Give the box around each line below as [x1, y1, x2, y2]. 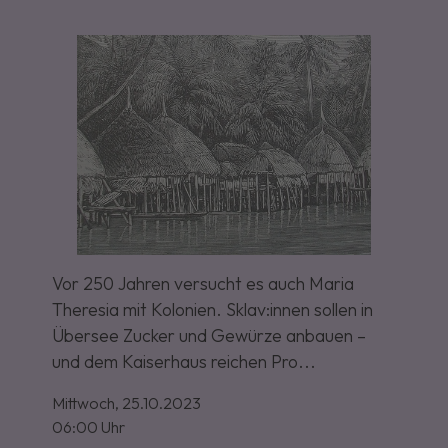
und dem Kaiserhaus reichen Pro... [52, 350, 317, 374]
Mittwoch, [52, 393, 120, 414]
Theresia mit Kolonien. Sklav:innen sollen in [52, 298, 374, 322]
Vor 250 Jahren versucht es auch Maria [52, 272, 355, 296]
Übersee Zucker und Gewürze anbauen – [52, 324, 367, 348]
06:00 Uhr [52, 417, 126, 438]
